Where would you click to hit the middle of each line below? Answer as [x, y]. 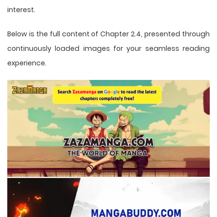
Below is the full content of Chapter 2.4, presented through [108, 34]
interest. [21, 9]
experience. [27, 63]
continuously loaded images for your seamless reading [108, 48]
